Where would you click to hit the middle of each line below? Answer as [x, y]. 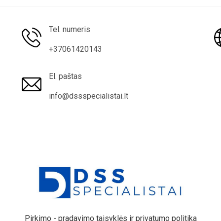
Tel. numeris [70, 29]
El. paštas [65, 76]
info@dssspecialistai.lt [89, 96]
